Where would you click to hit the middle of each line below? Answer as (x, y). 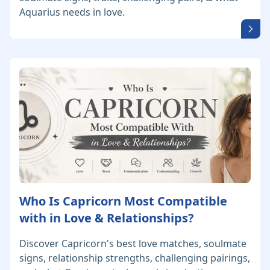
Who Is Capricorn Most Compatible (123, 201)
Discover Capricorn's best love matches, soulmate (133, 244)
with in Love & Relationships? (107, 218)
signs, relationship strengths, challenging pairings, (135, 258)
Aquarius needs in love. (72, 12)
